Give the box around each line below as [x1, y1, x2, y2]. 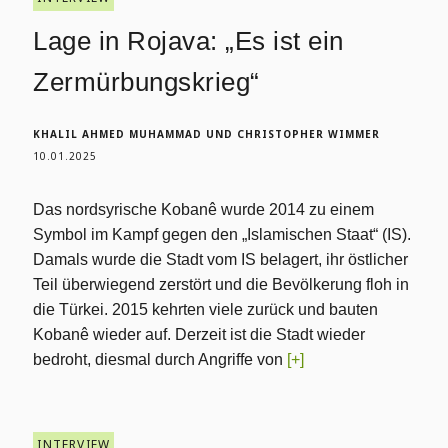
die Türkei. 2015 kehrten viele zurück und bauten [33, 301, 379, 318]
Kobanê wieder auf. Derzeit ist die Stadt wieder [33, 326, 366, 343]
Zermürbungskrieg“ [33, 67, 260, 97]
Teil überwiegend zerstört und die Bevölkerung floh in [33, 276, 410, 293]
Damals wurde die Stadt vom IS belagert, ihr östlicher [33, 251, 409, 268]
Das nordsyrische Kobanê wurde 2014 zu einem [33, 201, 375, 218]
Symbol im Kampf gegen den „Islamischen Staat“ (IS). [33, 226, 412, 243]
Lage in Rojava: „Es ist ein [33, 26, 344, 56]
